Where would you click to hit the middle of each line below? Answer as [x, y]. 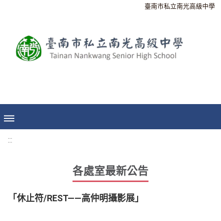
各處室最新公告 [110, 171]
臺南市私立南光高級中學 [180, 6]
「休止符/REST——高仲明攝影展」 [76, 198]
